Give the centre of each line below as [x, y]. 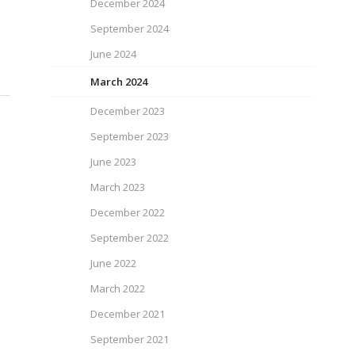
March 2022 [118, 288]
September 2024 [130, 29]
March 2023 [118, 187]
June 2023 [114, 162]
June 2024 [114, 54]
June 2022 [114, 263]
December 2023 [128, 111]
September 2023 [130, 136]
